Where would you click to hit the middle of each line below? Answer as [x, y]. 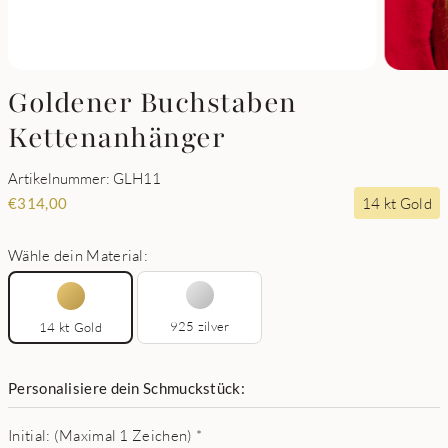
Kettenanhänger [116, 138]
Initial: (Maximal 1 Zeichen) [100, 435]
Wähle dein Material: [78, 255]
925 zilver [199, 326]
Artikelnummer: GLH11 [84, 178]
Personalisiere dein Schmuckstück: [126, 388]
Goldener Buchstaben [152, 103]
